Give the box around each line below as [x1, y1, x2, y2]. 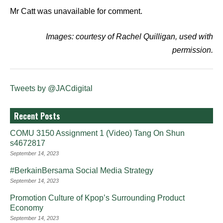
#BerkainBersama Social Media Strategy [10, 166, 153, 175]
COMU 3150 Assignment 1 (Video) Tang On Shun [10, 129, 185, 137]
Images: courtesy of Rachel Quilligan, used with [46, 32, 213, 41]
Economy [10, 204, 43, 212]
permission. [172, 46, 213, 54]
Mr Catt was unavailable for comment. [10, 7, 142, 15]
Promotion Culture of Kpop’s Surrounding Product [10, 194, 185, 202]
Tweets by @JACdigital [10, 84, 93, 93]
